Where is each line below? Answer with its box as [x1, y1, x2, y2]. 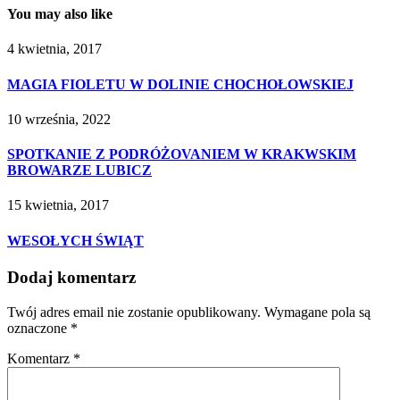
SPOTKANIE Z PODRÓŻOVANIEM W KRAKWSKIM [7, 146, 356, 162]
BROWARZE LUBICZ [7, 162, 152, 179]
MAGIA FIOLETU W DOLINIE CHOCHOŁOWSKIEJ [7, 76, 354, 92]
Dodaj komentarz [7, 267, 136, 287]
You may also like [7, 6, 112, 22]
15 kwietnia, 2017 [7, 197, 109, 213]
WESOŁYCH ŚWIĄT [7, 232, 144, 248]
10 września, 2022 [7, 111, 111, 127]
